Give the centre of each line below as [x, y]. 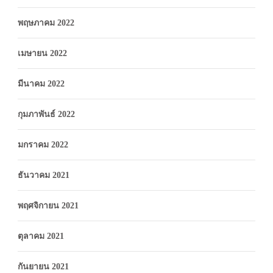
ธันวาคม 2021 [44, 175]
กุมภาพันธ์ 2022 [46, 114]
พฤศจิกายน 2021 [48, 205]
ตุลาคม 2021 [41, 236]
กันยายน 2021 [43, 266]
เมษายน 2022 [42, 53]
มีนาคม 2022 [41, 83]
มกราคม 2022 [43, 144]
